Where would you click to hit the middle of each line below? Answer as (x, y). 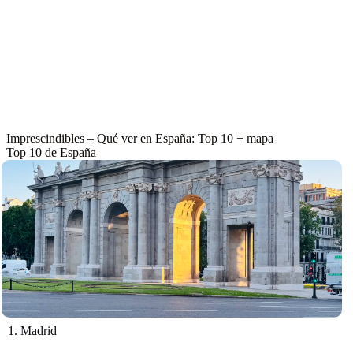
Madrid (39, 331)
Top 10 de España (51, 152)
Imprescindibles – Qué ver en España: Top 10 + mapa (140, 138)
